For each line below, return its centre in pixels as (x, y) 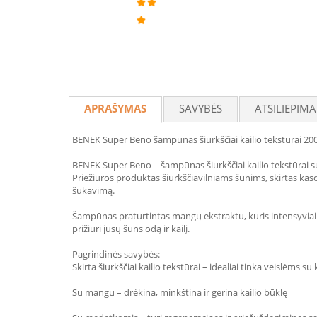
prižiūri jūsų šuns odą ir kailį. (131, 229)
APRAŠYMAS (115, 108)
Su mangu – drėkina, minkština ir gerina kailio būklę (180, 292)
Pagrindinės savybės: (116, 254)
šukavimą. (93, 190)
